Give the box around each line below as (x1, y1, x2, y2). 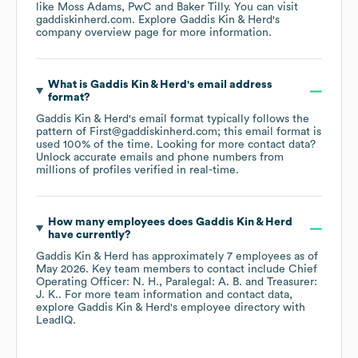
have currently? (47, 229, 131, 241)
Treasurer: (267, 276, 317, 288)
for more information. (159, 27, 272, 39)
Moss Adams (58, 2, 121, 14)
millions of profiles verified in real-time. (36, 165, 239, 177)
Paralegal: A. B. (165, 276, 242, 288)
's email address (186, 79, 272, 91)
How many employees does (47, 217, 196, 229)
